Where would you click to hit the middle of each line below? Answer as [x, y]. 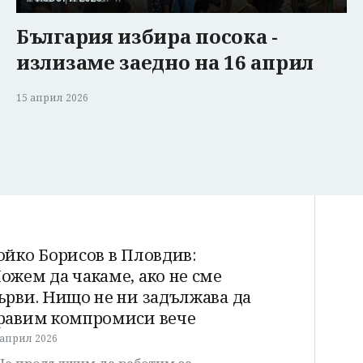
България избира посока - [147, 36]
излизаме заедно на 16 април [165, 62]
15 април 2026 [52, 97]
